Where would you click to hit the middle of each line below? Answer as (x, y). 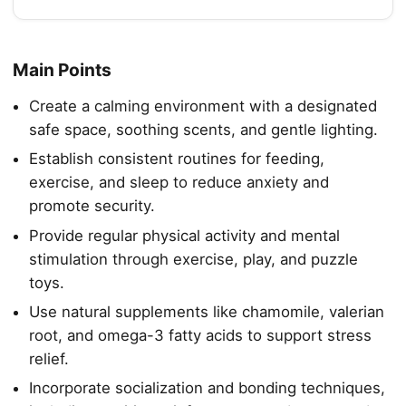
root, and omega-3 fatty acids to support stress (200, 336)
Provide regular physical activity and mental (184, 235)
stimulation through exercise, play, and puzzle (193, 259)
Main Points (62, 69)
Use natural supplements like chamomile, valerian (206, 312)
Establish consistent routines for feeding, (176, 159)
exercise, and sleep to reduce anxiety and (179, 183)
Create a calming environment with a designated (203, 106)
